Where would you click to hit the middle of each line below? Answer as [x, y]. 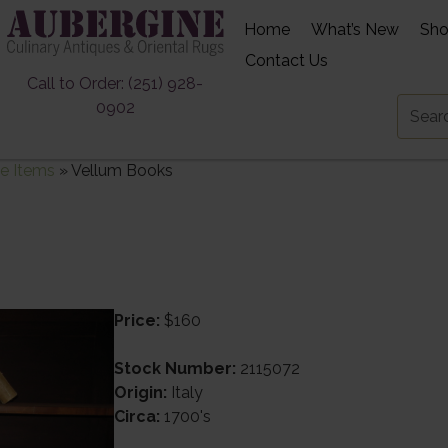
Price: [136, 320]
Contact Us [287, 60]
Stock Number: [174, 368]
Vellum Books [122, 170]
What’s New [355, 29]
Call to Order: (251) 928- [115, 83]
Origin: [140, 392]
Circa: [136, 416]
